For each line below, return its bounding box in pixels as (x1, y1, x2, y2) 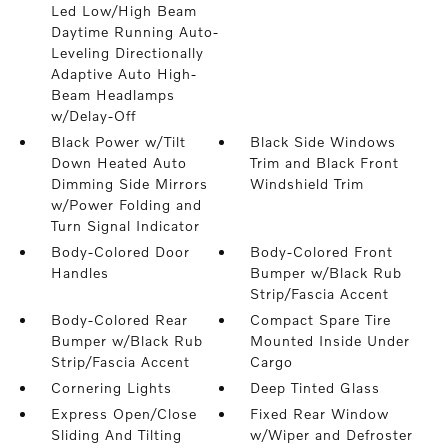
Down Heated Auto (50, 154, 187, 171)
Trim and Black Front (250, 154, 400, 171)
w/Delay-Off (50, 107, 136, 124)
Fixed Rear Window (250, 405, 390, 422)
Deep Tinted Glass (250, 379, 381, 396)
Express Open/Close (50, 405, 197, 422)
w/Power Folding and (50, 196, 202, 213)
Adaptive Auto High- (50, 65, 197, 82)
